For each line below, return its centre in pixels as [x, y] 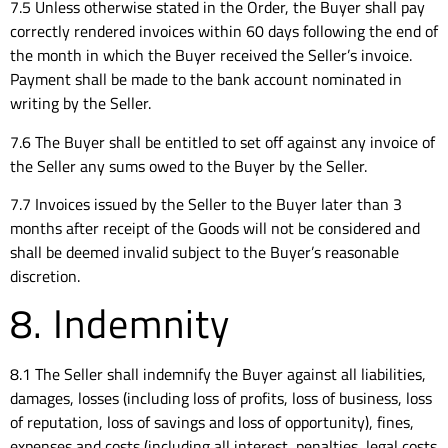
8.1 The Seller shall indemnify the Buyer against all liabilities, [218, 374]
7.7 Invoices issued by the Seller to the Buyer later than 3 [206, 204]
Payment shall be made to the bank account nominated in [206, 79]
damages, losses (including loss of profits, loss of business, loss [221, 398]
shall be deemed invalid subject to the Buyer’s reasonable [204, 252]
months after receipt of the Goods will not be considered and [215, 228]
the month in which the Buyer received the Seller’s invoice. [211, 55]
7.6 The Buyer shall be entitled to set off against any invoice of [222, 141]
